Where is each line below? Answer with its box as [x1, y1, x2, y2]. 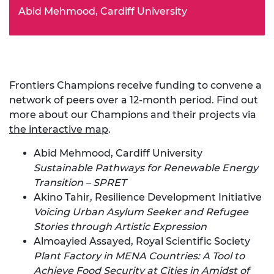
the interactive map [9, 123, 108, 135]
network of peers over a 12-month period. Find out [9, 94, 258, 106]
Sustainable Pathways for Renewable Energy [34, 161, 258, 174]
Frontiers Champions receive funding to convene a [9, 79, 262, 91]
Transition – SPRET [34, 176, 126, 188]
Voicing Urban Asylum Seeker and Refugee [34, 206, 248, 218]
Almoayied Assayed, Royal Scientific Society [34, 235, 250, 247]
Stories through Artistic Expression [34, 220, 207, 232]
